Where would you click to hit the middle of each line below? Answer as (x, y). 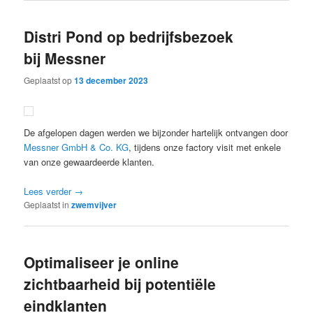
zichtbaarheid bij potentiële (120, 284)
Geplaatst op (49, 80)
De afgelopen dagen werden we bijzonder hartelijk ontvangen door (156, 132)
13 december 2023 (111, 80)
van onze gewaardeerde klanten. (89, 161)
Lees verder (49, 191)
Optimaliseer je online (102, 262)
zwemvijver (94, 204)
